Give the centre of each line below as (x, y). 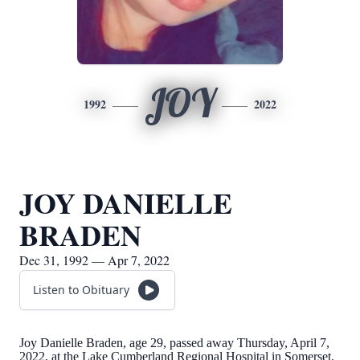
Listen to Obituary (81, 290)
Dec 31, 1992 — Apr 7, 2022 (94, 260)
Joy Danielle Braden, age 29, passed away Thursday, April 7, (174, 343)
